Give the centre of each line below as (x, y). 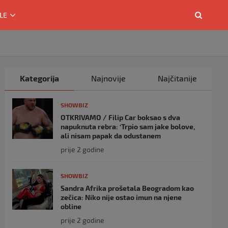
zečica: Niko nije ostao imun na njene (121, 197)
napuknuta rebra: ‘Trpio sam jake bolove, (128, 126)
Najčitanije (177, 78)
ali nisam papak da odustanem (111, 136)
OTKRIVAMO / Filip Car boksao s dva (121, 117)
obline (71, 206)
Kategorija (39, 78)
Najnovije (108, 78)
